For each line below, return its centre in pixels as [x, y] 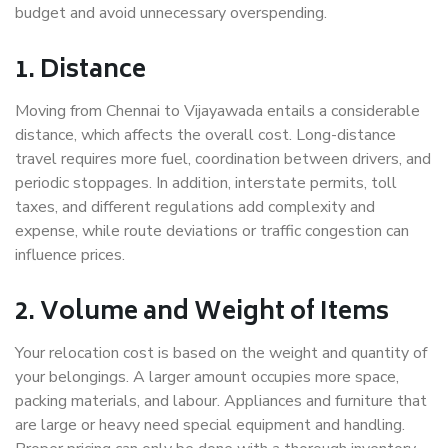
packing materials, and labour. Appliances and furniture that [221, 401]
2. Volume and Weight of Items [202, 314]
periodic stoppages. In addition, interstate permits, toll [206, 183]
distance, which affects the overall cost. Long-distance [205, 135]
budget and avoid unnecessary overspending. [171, 13]
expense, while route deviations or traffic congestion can [212, 231]
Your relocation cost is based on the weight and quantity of [221, 353]
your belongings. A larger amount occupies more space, [207, 377]
